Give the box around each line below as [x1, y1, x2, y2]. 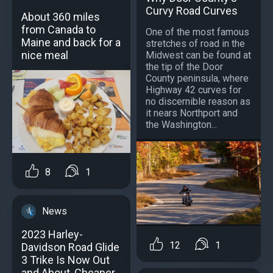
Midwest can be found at [146, 49, 251, 62]
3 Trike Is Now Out [21, 253, 110, 267]
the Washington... [146, 119, 217, 131]
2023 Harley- [21, 228, 83, 241]
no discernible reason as [146, 96, 250, 108]
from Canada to [21, 23, 96, 37]
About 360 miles [21, 10, 100, 24]
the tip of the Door [146, 61, 223, 73]
